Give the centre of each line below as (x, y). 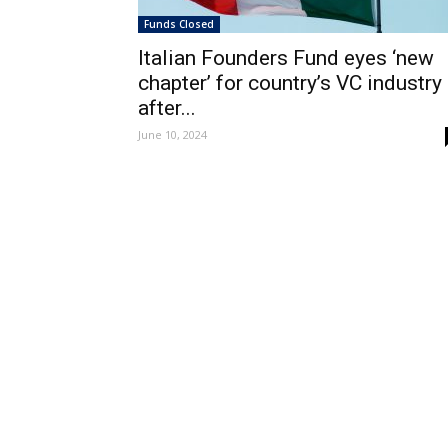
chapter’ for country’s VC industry (290, 83)
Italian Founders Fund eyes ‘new (286, 58)
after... (167, 108)
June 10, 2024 (172, 134)
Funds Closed (179, 24)
